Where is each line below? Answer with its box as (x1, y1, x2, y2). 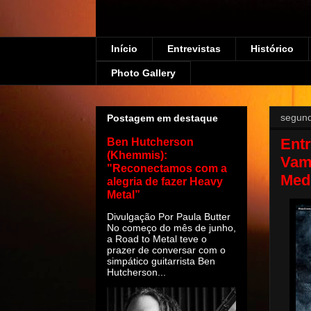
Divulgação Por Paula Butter (107, 210, 230, 222)
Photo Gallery (111, 67, 176, 79)
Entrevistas (167, 43, 221, 55)
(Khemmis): (107, 148, 167, 161)
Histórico (251, 43, 294, 55)
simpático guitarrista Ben (107, 255, 215, 267)
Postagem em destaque (107, 112, 218, 124)
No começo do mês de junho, (107, 221, 236, 233)
